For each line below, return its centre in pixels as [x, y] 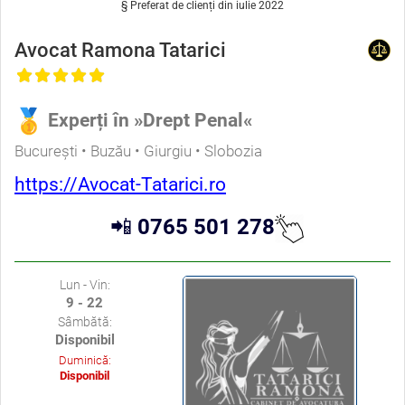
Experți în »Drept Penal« [150, 120]
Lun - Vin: [85, 285]
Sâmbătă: [85, 322]
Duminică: [85, 361]
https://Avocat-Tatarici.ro [120, 185]
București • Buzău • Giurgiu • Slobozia [138, 151]
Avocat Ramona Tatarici [120, 50]
